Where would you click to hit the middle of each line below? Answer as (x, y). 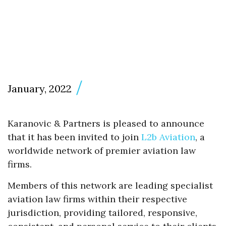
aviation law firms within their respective (97, 199)
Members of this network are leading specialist (110, 186)
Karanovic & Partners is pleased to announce (106, 124)
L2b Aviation (168, 137)
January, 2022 (40, 88)
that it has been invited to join (74, 137)
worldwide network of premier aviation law (102, 151)
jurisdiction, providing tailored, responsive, (102, 213)
